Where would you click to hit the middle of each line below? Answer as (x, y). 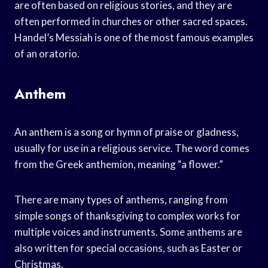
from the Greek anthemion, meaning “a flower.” (119, 164)
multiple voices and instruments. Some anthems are (128, 232)
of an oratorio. (47, 53)
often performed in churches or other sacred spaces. (131, 21)
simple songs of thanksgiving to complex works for (127, 215)
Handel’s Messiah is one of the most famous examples (134, 37)
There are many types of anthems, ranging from (121, 199)
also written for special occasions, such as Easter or (128, 248)
